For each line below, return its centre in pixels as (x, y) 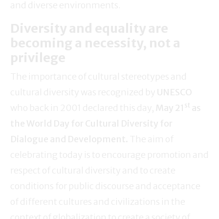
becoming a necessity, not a (95, 43)
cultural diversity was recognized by (84, 92)
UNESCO (175, 92)
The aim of (151, 139)
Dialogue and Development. (69, 139)
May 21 (170, 108)
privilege (38, 58)
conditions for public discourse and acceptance (105, 186)
